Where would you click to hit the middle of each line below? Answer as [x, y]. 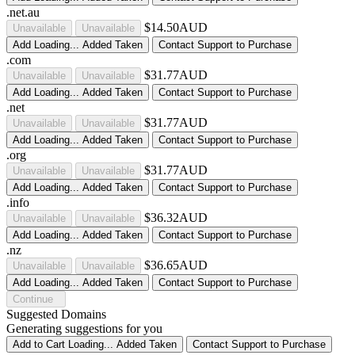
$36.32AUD [176, 217]
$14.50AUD [176, 27]
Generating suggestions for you [84, 328]
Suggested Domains [56, 314]
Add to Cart [39, 344]
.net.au [23, 12]
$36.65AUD [176, 265]
